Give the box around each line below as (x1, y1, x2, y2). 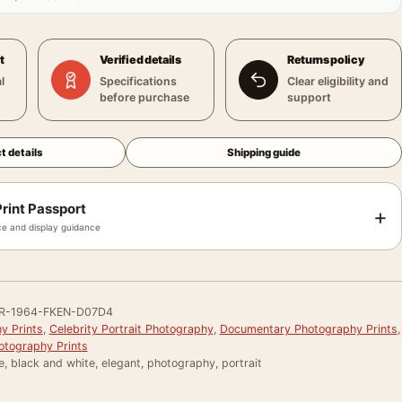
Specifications (99, 74, 177, 88)
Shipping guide (227, 146, 301, 159)
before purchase (99, 91, 189, 104)
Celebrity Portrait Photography (48, 322, 214, 336)
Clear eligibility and (286, 74, 389, 88)
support (286, 91, 331, 104)
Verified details (99, 53, 181, 66)
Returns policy (286, 53, 365, 66)
